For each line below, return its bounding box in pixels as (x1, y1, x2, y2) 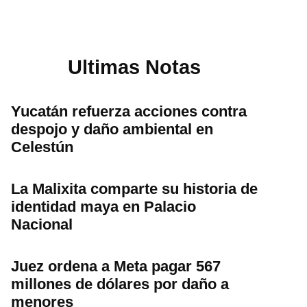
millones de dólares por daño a (11, 275, 229, 293)
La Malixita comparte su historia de (11, 180, 258, 197)
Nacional (11, 215, 73, 233)
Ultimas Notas (68, 56, 201, 78)
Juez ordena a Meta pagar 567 (11, 257, 221, 275)
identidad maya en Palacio (11, 197, 196, 215)
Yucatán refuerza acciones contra (11, 102, 247, 120)
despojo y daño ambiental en (11, 120, 213, 138)
